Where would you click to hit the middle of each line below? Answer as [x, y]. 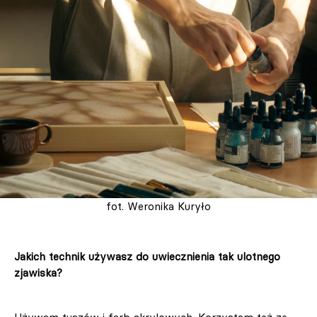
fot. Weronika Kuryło [158, 207]
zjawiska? [38, 273]
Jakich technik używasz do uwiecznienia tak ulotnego [147, 257]
